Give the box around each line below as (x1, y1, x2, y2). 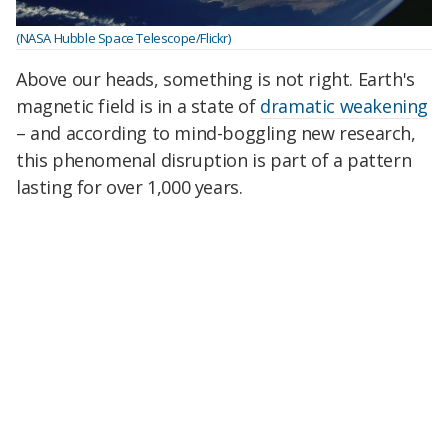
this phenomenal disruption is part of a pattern (16, 147, 412, 172)
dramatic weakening (260, 93, 429, 118)
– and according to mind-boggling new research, (16, 120, 416, 145)
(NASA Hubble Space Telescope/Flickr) (16, 29, 231, 48)
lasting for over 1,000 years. (16, 174, 243, 199)
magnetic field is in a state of (16, 93, 261, 118)
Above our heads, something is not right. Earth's (16, 66, 415, 91)
